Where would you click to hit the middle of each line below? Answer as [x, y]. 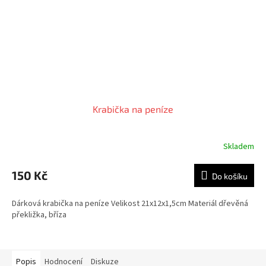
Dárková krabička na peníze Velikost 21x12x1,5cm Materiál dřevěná [130, 204]
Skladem [239, 146]
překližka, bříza [39, 215]
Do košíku [230, 176]
